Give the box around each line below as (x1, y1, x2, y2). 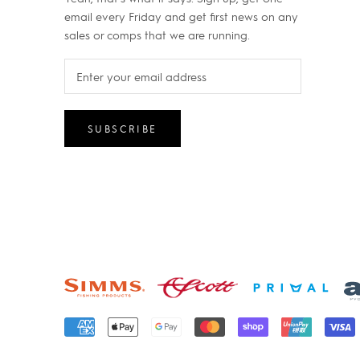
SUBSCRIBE (88, 122, 157, 136)
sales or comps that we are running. (64, 27, 250, 43)
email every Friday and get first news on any (64, 9, 298, 24)
